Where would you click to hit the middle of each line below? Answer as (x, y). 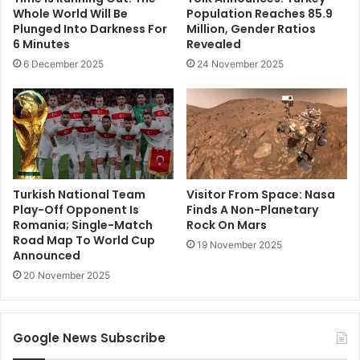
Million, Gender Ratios (251, 29)
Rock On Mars (227, 225)
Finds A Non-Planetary (252, 209)
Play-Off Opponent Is (76, 209)
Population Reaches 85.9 (260, 14)
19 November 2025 (239, 244)
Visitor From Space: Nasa (261, 194)
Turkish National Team (79, 194)
